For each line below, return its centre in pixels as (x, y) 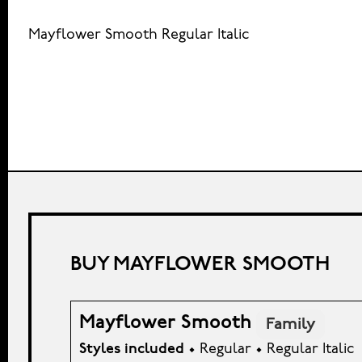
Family (290, 324)
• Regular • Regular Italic (269, 350)
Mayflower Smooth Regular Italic (139, 36)
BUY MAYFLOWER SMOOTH (200, 265)
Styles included (132, 350)
